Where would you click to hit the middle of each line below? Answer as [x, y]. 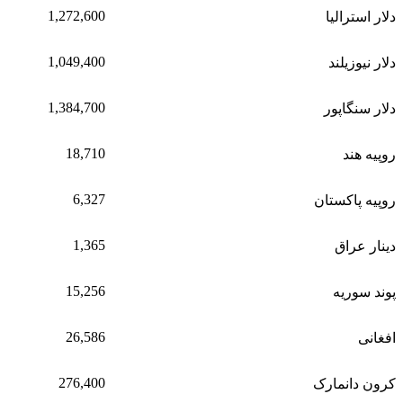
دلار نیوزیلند [362, 62]
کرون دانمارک [354, 383]
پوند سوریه [364, 291]
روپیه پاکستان [355, 200]
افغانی [377, 337]
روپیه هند [369, 154]
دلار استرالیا [361, 16]
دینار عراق [365, 246]
